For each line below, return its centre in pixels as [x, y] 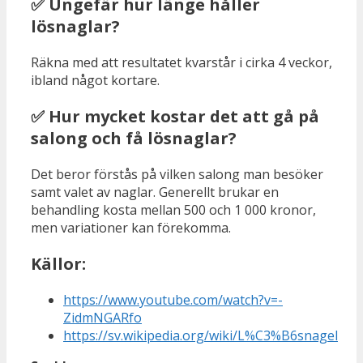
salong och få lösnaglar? [134, 139]
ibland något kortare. [95, 81]
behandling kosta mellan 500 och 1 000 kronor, [173, 210]
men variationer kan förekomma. [131, 228]
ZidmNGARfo [102, 318]
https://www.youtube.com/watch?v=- [173, 300]
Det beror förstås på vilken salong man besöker [177, 175]
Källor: [58, 264]
